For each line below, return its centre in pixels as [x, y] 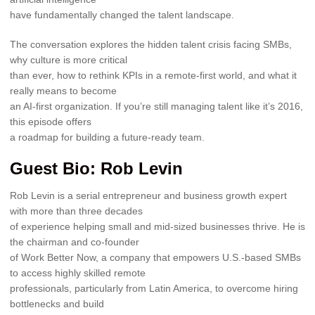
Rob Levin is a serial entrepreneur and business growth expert [148, 196]
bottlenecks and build [57, 304]
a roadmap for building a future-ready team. [107, 137]
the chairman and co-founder [75, 242]
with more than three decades [76, 211]
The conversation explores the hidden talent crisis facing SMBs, [151, 44]
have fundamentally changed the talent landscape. [122, 14]
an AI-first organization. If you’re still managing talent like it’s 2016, [156, 106]
